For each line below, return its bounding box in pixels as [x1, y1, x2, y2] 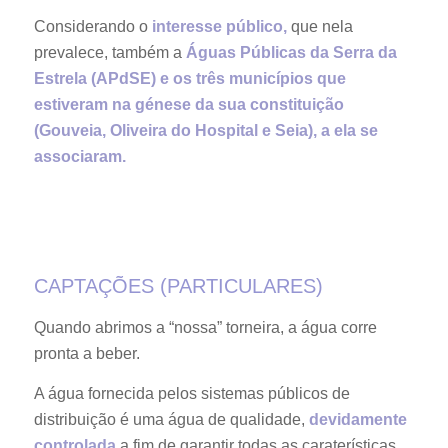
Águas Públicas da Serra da [185, 44, 397, 62]
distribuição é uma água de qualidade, [33, 410, 309, 428]
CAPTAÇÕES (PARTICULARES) [33, 275, 323, 298]
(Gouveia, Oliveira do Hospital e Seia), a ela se [33, 122, 378, 140]
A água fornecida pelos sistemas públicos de [33, 384, 350, 402]
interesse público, [151, 18, 287, 36]
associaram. [33, 148, 126, 166]
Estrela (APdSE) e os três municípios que [33, 70, 346, 88]
